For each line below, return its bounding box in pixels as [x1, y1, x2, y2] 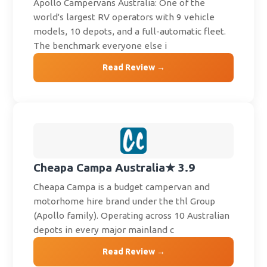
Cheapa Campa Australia [33, 160, 166, 174]
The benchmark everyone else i [33, 41, 167, 51]
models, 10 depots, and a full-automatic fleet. [33, 26, 226, 37]
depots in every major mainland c [33, 225, 175, 235]
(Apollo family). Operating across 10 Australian [33, 210, 230, 221]
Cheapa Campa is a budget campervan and [33, 182, 210, 193]
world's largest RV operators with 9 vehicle [33, 12, 215, 23]
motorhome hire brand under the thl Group [33, 196, 216, 207]
